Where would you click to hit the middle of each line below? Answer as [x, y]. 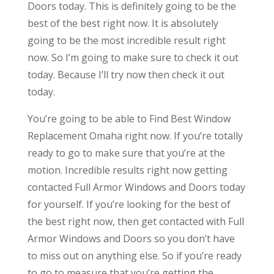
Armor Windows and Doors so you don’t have [131, 238]
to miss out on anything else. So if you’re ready [134, 255]
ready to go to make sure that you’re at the [126, 153]
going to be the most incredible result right [126, 40]
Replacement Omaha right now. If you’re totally [135, 135]
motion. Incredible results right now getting [127, 170]
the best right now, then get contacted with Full [135, 221]
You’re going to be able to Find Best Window [129, 118]
